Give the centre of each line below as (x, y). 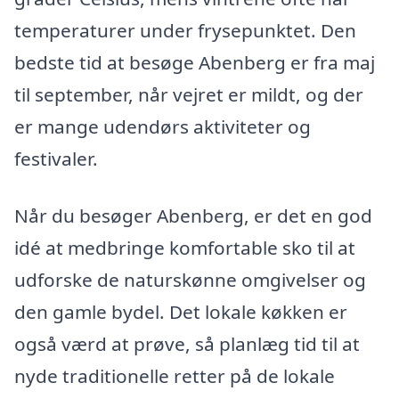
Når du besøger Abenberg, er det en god (193, 215)
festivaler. (56, 159)
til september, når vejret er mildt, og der (189, 95)
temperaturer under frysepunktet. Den (185, 31)
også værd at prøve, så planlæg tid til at (187, 343)
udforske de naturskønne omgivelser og (190, 279)
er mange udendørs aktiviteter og (163, 127)
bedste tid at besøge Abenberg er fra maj (195, 63)
